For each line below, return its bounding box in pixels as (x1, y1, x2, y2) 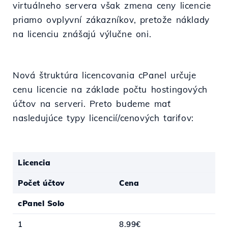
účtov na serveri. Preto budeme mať (13, 98, 171, 109)
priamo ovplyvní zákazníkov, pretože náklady (13, 14, 210, 25)
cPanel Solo (18, 198, 65, 209)
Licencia (18, 158, 50, 168)
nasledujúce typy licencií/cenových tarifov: (13, 112, 194, 124)
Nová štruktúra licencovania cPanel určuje (13, 70, 196, 81)
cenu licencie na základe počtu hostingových (13, 84, 208, 95)
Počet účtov (18, 178, 65, 188)
